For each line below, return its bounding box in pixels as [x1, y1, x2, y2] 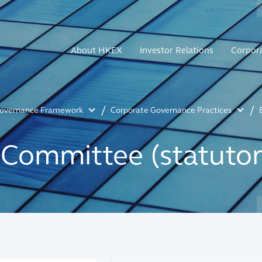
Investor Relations [140, 45, 213, 56]
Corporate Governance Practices [111, 105, 232, 115]
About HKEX [71, 45, 122, 56]
